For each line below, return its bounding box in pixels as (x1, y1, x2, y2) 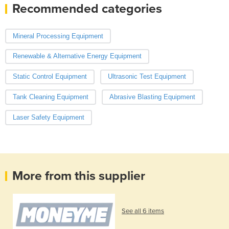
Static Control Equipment (13, 73, 87, 81)
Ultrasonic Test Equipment (107, 73, 186, 81)
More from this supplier (12, 168, 145, 184)
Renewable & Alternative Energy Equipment (13, 52, 142, 60)
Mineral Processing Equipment (13, 32, 103, 40)
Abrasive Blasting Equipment (109, 93, 195, 101)
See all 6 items (122, 207, 164, 216)
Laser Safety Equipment (13, 113, 84, 122)
